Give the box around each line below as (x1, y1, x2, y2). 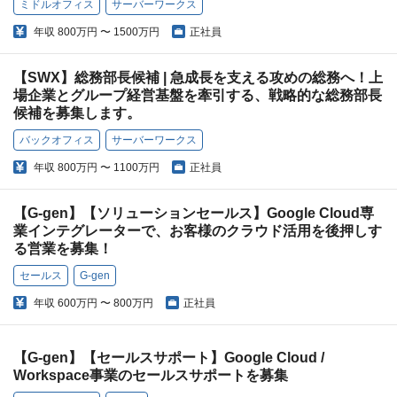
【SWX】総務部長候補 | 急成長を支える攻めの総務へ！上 (13, 70, 383, 86)
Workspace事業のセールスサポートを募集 (13, 368, 288, 384)
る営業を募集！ (13, 241, 113, 257)
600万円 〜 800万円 (58, 297, 153, 310)
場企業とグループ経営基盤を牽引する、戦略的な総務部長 (13, 88, 382, 104)
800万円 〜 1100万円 (58, 161, 160, 175)
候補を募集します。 (13, 105, 141, 121)
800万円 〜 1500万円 (58, 26, 160, 39)
